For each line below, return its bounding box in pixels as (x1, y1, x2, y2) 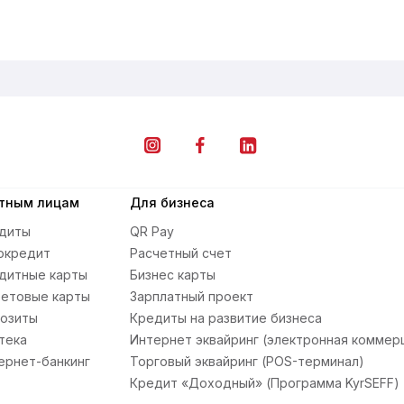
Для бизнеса (130, 195, 216, 210)
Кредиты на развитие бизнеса (130, 310, 323, 326)
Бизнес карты (130, 267, 216, 282)
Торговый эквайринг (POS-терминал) (130, 353, 365, 369)
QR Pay (130, 224, 175, 239)
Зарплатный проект (130, 289, 254, 304)
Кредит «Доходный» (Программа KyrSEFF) (130, 375, 400, 390)
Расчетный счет (130, 245, 233, 261)
